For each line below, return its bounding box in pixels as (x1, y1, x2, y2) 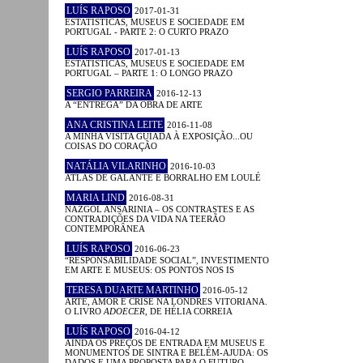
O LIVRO (65, 305, 104, 316)
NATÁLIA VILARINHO (66, 160, 166, 172)
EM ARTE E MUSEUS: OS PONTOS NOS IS (65, 264, 234, 275)
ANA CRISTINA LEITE (66, 118, 163, 130)
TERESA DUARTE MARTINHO (66, 284, 199, 296)
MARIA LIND (66, 191, 125, 203)
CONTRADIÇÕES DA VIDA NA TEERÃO (65, 213, 225, 224)
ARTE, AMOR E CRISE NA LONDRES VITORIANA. (65, 296, 267, 306)
